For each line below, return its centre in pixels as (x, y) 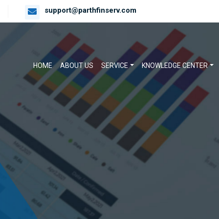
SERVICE (115, 66)
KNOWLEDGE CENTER (175, 66)
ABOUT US (77, 66)
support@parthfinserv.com (90, 10)
